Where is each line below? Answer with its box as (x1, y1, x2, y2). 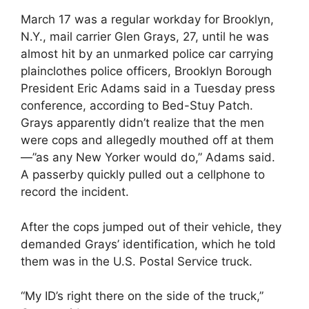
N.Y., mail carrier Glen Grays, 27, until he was (21, 30, 269, 44)
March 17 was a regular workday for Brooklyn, (21, 12, 274, 27)
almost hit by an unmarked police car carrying (21, 47, 273, 61)
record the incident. (21, 185, 129, 199)
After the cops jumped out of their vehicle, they (21, 219, 281, 234)
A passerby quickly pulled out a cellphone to (21, 168, 265, 182)
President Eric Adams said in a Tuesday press (21, 81, 275, 96)
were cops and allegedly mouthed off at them (21, 133, 274, 148)
